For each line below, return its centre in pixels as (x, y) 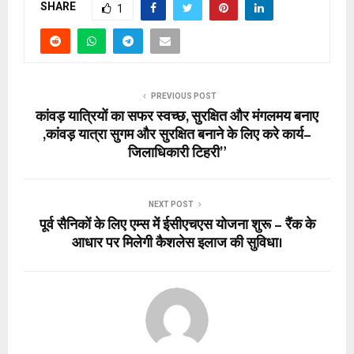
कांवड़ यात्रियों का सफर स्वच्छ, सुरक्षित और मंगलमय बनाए (177, 117)
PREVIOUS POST (183, 96)
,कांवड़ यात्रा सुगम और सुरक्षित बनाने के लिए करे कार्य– (177, 135)
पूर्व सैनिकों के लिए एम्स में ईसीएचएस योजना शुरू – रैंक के (177, 225)
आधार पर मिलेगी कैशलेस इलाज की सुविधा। (177, 243)
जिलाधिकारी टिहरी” (177, 153)
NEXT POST (171, 204)
